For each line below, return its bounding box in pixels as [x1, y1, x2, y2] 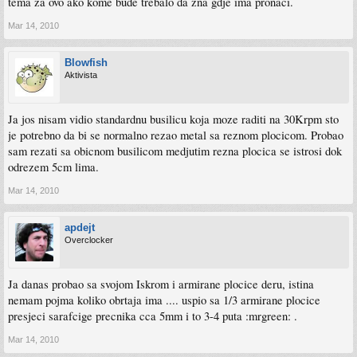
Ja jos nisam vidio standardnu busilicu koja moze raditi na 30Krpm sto [8, 112, 339, 127]
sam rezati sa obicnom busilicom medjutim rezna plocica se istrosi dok [8, 143, 342, 159]
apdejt [65, 222, 95, 234]
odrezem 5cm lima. [8, 159, 99, 175]
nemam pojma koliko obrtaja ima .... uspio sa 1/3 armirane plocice [8, 292, 320, 308]
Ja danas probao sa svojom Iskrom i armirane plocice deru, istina [8, 277, 314, 292]
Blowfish [65, 57, 108, 69]
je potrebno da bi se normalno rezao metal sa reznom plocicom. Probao [8, 127, 343, 143]
